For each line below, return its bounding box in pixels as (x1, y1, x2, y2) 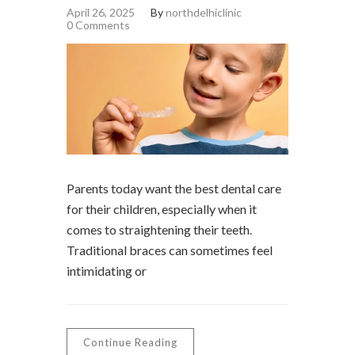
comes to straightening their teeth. (67, 222, 252, 237)
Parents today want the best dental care (67, 181, 281, 196)
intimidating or (67, 263, 147, 278)
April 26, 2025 (67, 6, 135, 19)
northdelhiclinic (166, 6, 242, 19)
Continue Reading (83, 336, 177, 349)
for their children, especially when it (67, 201, 257, 216)
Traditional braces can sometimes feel (67, 242, 273, 258)
